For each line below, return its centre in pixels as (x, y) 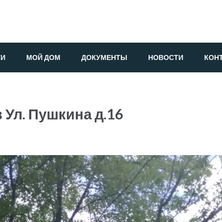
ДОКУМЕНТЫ (104, 57)
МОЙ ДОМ (43, 57)
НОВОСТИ (166, 57)
